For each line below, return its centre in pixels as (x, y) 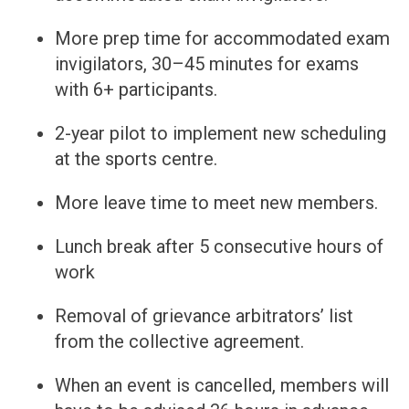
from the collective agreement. (179, 342)
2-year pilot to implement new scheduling (220, 134)
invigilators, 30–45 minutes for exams (207, 64)
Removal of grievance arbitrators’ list (204, 316)
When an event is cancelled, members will (222, 386)
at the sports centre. (136, 159)
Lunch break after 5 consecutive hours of (219, 247)
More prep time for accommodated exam (222, 39)
